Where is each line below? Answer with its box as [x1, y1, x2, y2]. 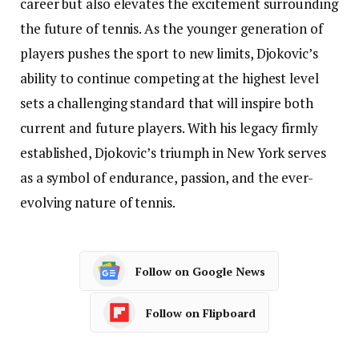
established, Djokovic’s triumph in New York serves [20, 143, 326, 163]
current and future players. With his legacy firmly [20, 119, 318, 138]
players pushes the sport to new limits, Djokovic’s [20, 44, 318, 63]
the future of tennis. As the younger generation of [20, 19, 323, 38]
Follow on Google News [135, 263, 265, 279]
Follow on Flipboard [146, 305, 256, 321]
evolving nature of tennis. [20, 193, 175, 212]
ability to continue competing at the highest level [20, 69, 319, 88]
